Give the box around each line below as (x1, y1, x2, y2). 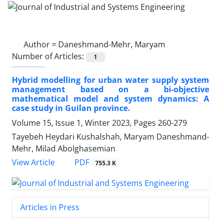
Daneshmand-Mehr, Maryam (58, 38, 165, 50)
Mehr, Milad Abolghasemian (12, 143, 115, 154)
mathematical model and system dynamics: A (12, 93, 209, 104)
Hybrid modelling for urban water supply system (12, 74, 209, 85)
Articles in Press (20, 201, 79, 213)
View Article (12, 157, 55, 168)
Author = (24, 38, 58, 50)
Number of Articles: (12, 50, 86, 62)
